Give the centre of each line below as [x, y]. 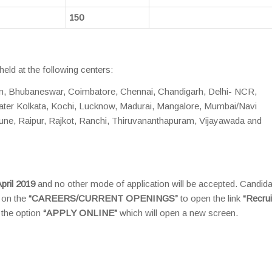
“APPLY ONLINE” [80, 213]
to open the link [212, 198]
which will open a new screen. [178, 213]
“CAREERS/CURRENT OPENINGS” [104, 198]
